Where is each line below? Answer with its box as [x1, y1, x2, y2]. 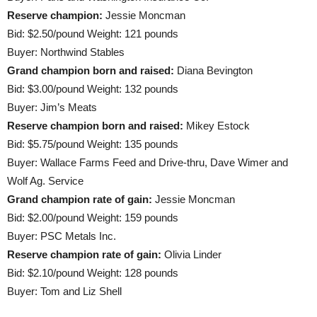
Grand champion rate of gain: [7, 193, 152, 205]
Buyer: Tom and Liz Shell [7, 285, 122, 297]
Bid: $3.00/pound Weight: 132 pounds [7, 83, 178, 95]
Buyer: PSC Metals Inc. [7, 230, 116, 242]
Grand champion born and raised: [7, 64, 174, 76]
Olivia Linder [161, 248, 221, 260]
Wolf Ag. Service [7, 175, 83, 187]
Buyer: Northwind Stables [7, 46, 125, 58]
